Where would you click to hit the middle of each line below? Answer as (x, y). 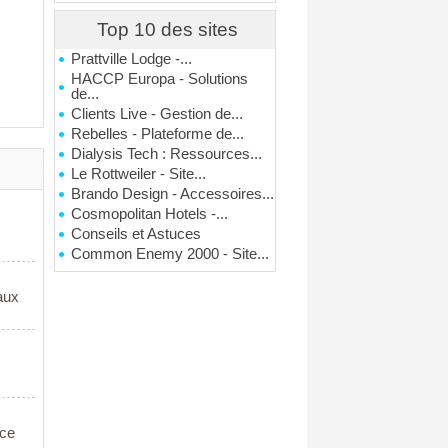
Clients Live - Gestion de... (157, 114)
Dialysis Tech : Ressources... (167, 154)
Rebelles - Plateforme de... (158, 134)
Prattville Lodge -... (132, 59)
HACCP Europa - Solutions (160, 79)
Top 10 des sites (168, 29)
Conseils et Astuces (136, 234)
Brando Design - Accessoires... (173, 194)
